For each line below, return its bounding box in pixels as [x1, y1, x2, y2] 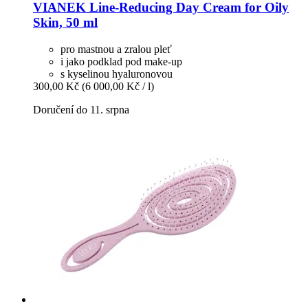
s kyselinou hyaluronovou [60, 68, 173, 80]
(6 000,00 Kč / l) [82, 80, 154, 93]
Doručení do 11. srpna [33, 104, 129, 116]
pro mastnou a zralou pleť [60, 43, 172, 56]
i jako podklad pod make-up [60, 56, 182, 68]
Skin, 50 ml [33, 15, 98, 30]
